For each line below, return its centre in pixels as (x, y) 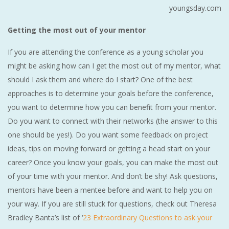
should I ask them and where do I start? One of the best (100, 80)
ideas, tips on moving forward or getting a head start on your (109, 149)
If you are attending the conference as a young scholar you (106, 52)
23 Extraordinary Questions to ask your (147, 218)
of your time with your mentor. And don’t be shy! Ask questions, (113, 176)
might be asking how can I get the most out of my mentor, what (114, 66)
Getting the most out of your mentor (77, 30)
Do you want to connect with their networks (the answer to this (113, 121)
